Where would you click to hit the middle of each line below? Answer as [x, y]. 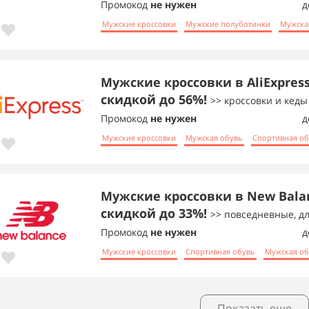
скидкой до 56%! [156, 99]
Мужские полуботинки [228, 23]
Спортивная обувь [220, 251]
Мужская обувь [214, 137]
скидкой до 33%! [156, 213]
